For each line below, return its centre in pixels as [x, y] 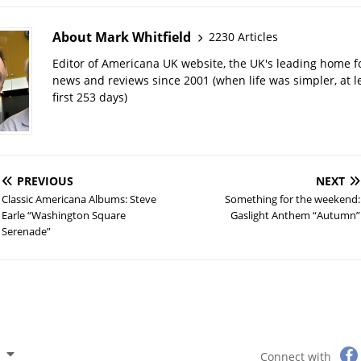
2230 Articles [243, 37]
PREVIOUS [45, 180]
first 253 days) [89, 97]
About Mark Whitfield [121, 37]
